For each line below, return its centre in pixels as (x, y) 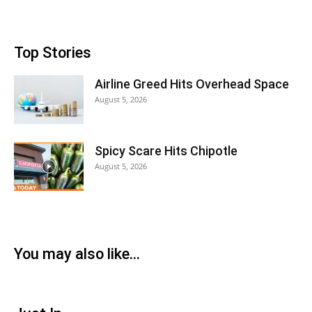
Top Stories (53, 53)
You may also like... (77, 254)
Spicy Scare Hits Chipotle (166, 151)
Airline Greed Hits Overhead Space (192, 84)
